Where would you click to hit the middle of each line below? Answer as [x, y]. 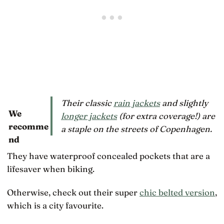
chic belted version [177, 192]
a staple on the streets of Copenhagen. [136, 128]
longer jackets [89, 115]
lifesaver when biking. [51, 169]
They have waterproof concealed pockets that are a [108, 156]
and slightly [184, 102]
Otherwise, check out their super [73, 192]
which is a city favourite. [55, 205]
